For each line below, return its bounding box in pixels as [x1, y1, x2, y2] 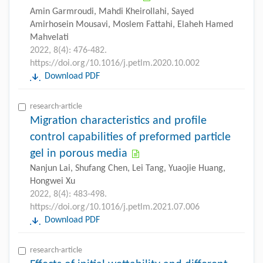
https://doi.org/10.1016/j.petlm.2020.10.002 [30, 58, 200, 68]
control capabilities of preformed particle [30, 131, 231, 143]
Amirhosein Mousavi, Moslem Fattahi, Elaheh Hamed [30, 19, 233, 29]
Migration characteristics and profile [30, 114, 207, 127]
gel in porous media [30, 147, 127, 160]
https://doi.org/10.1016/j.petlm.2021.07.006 [30, 202, 200, 212]
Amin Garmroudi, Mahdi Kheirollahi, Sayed [30, 6, 194, 16]
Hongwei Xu [30, 176, 75, 186]
